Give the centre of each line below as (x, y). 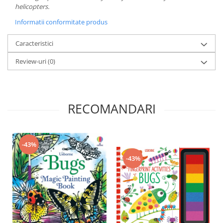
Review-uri (32, 61)
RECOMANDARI (111, 109)
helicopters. (32, 7)
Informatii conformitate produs (61, 22)
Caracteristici (34, 44)
